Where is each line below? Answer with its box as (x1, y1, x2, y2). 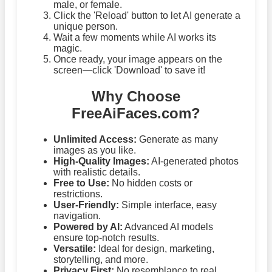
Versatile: (53, 243, 96, 254)
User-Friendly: (53, 199, 119, 210)
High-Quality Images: (53, 155, 149, 166)
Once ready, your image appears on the (53, 53, 222, 64)
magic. (53, 42, 82, 53)
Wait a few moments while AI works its (53, 32, 216, 42)
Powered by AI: (53, 221, 123, 232)
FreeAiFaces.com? (72, 104, 200, 121)
